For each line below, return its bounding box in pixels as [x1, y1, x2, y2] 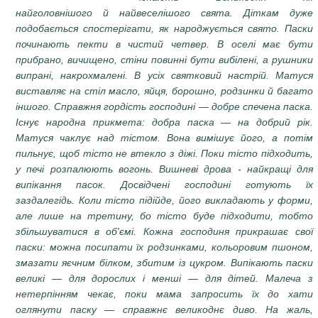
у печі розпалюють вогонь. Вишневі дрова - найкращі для [16, 163, 313, 175]
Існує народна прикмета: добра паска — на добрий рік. [16, 116, 313, 128]
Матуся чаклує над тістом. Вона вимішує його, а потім [16, 131, 313, 143]
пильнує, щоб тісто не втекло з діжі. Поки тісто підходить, [16, 147, 313, 159]
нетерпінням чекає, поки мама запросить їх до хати [16, 287, 313, 300]
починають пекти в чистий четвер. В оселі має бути [16, 38, 313, 50]
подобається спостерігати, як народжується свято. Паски [16, 22, 313, 34]
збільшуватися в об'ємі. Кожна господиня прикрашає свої [16, 225, 313, 237]
